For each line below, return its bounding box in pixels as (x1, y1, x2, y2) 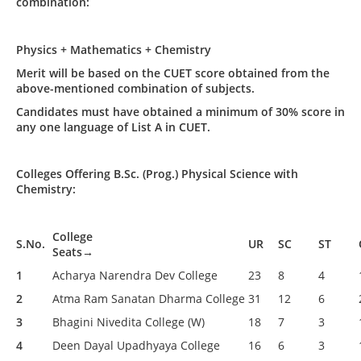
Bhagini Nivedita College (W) (52, 313, 205, 330)
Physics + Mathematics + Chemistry (16, 41, 211, 57)
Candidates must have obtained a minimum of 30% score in (16, 103, 345, 119)
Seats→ (52, 243, 97, 259)
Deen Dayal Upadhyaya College (52, 337, 220, 353)
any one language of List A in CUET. (16, 118, 210, 135)
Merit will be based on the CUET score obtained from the (16, 64, 330, 81)
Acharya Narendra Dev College (52, 267, 218, 283)
